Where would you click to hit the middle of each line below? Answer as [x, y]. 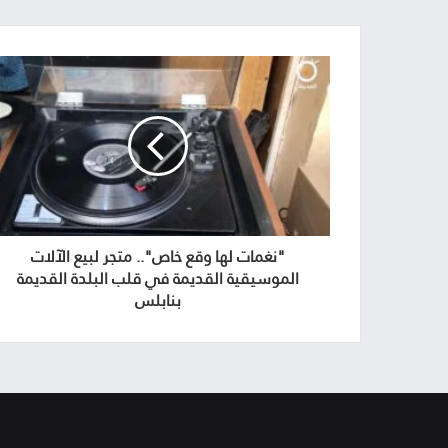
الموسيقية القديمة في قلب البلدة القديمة [157, 278]
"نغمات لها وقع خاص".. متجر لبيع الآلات [157, 256]
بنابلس [157, 300]
